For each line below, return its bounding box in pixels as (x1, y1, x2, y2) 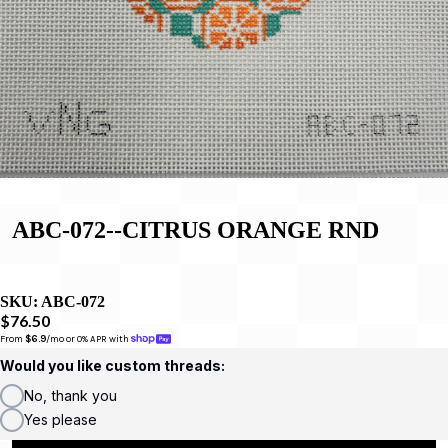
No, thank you (24, 386, 117, 404)
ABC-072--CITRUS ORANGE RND (12, 216, 379, 243)
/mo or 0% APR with (46, 333, 131, 345)
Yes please (24, 410, 97, 428)
